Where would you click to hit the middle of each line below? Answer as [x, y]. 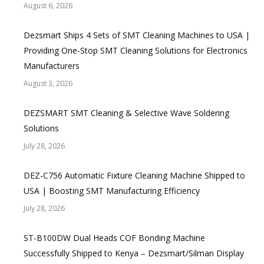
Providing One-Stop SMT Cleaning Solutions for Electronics [136, 50]
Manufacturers [52, 65]
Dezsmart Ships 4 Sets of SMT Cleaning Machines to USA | [137, 35]
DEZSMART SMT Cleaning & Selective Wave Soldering [126, 113]
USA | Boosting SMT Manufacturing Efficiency [112, 190]
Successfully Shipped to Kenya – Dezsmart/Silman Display [134, 253]
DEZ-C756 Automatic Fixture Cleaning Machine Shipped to [134, 175]
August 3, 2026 [48, 83]
